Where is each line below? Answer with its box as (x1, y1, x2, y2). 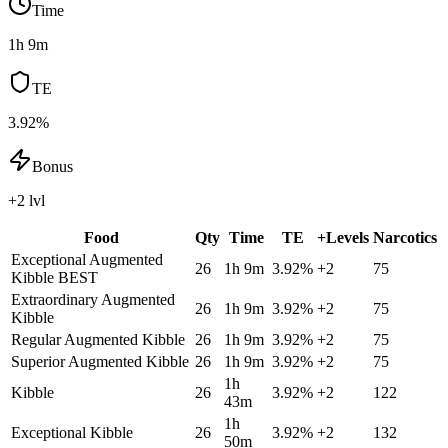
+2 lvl (8, 191, 45, 209)
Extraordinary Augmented (11, 290, 175, 308)
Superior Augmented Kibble (11, 352, 189, 370)
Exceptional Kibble (11, 423, 133, 441)
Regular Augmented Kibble (11, 330, 185, 348)
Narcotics (373, 228, 437, 246)
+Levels (317, 228, 369, 246)
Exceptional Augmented (11, 250, 163, 268)
